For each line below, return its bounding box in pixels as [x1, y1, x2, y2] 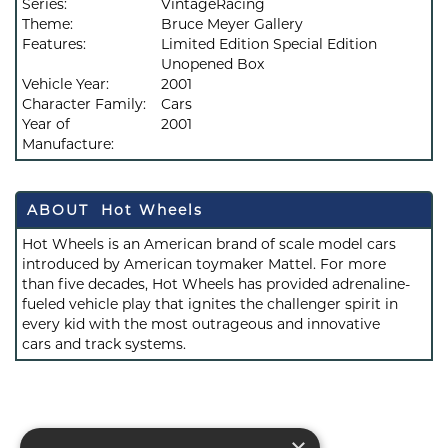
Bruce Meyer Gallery [161, 15, 303, 33]
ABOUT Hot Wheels [27, 201, 203, 219]
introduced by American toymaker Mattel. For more [22, 255, 386, 273]
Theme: [22, 15, 77, 33]
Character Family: [22, 95, 150, 113]
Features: [22, 35, 90, 53]
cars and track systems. [22, 335, 186, 353]
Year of [22, 115, 70, 133]
